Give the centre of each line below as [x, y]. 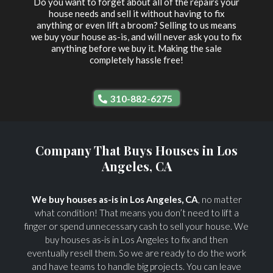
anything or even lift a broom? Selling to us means [136, 25]
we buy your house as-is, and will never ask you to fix [136, 37]
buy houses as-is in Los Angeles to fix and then [136, 240]
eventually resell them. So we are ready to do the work [136, 253]
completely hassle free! [136, 60]
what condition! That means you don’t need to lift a [136, 213]
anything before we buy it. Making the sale [136, 48]
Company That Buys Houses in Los [136, 151]
